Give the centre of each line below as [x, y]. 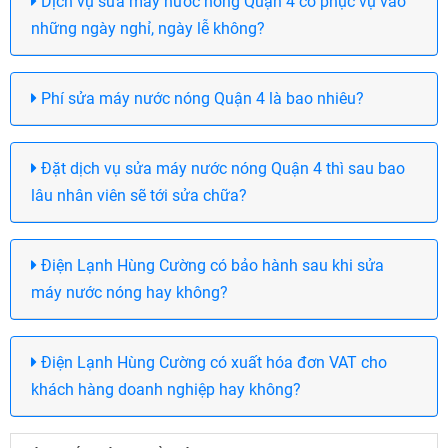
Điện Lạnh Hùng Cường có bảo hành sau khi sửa [210, 266]
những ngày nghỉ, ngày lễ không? [148, 29]
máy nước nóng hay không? [129, 293]
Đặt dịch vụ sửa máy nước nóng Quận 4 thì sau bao [221, 169]
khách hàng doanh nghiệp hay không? [166, 390]
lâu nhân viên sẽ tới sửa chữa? [139, 196]
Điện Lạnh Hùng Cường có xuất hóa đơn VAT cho [212, 363]
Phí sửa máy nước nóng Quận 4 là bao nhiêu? [200, 99]
